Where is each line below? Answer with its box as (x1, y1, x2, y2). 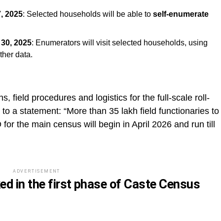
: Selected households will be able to (23, 9, 153, 18)
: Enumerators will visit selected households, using (32, 38, 208, 47)
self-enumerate (153, 9, 209, 18)
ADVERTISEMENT (12, 168, 61, 174)
